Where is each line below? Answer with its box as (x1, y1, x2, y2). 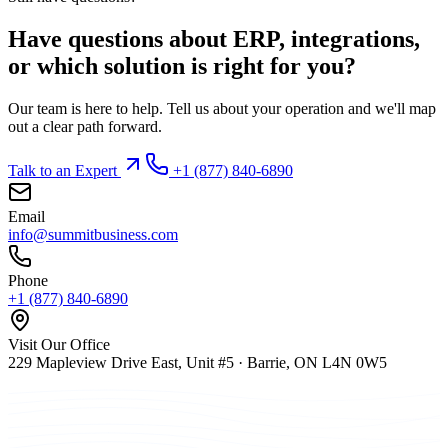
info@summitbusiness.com (8, 225, 178, 243)
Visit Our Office (8, 335, 110, 353)
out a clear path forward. (8, 117, 162, 135)
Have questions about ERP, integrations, (8, 26, 420, 53)
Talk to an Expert (8, 161, 121, 179)
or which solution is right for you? (8, 53, 356, 80)
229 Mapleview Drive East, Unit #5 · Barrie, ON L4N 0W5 (8, 353, 387, 371)
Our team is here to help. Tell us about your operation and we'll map (8, 99, 436, 117)
